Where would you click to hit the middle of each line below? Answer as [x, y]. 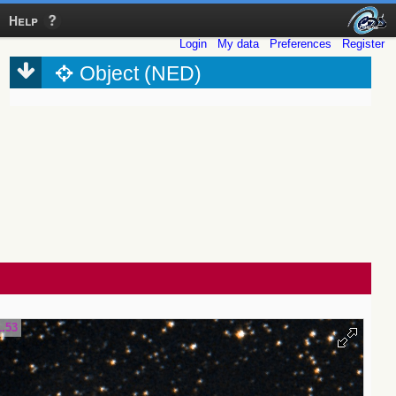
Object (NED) [141, 74]
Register [363, 44]
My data [238, 44]
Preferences [301, 44]
